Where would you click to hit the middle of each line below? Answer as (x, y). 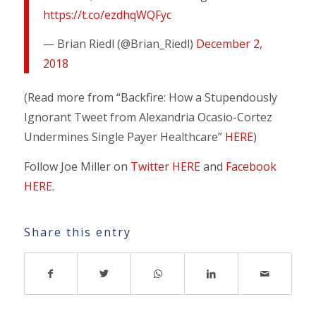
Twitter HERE (165, 166)
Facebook (251, 166)
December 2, (229, 44)
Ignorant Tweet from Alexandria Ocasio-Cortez (148, 117)
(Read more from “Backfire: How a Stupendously (150, 98)
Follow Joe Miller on (77, 166)
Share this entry (77, 232)
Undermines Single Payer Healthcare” (124, 137)
